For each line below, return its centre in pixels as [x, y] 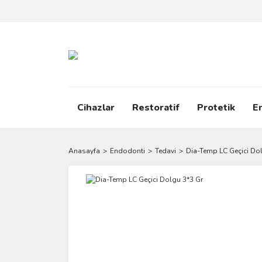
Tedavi [166, 151]
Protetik [216, 108]
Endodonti [127, 151]
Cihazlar [96, 108]
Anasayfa [84, 151]
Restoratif [156, 108]
